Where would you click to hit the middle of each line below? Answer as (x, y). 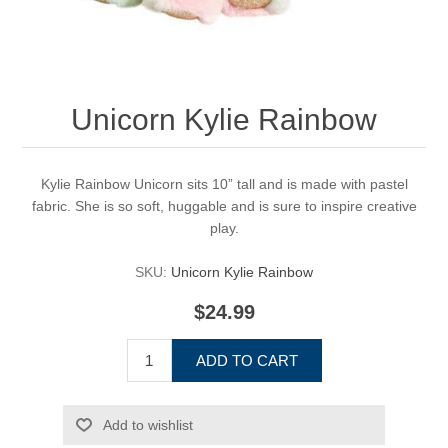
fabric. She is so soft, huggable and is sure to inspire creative (224, 206)
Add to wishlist (147, 425)
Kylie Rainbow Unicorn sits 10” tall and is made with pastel (224, 184)
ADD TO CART (246, 361)
